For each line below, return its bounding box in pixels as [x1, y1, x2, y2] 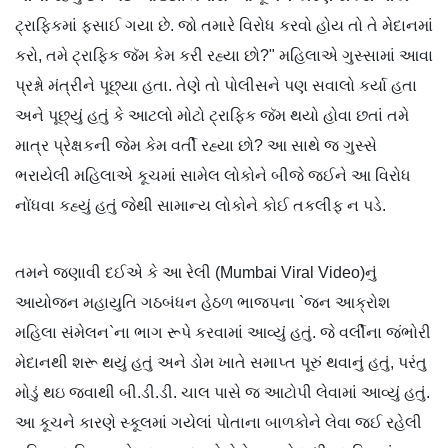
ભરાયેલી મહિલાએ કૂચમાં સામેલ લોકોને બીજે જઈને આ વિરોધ [15, 167, 411, 185]
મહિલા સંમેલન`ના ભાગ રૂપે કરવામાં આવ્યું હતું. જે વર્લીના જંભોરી [15, 324, 431, 342]
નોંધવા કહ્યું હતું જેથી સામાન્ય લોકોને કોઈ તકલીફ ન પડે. [15, 197, 386, 215]
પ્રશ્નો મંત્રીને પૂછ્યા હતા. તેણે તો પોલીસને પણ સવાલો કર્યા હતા [15, 77, 417, 95]
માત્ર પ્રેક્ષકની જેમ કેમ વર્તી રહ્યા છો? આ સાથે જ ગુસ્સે [15, 137, 377, 155]
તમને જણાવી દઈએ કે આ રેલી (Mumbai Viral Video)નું [15, 264, 377, 282]
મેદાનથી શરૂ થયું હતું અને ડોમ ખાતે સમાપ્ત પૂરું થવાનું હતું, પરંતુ [15, 354, 427, 372]
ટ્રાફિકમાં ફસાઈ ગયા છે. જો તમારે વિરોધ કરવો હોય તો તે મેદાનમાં [15, 17, 433, 35]
